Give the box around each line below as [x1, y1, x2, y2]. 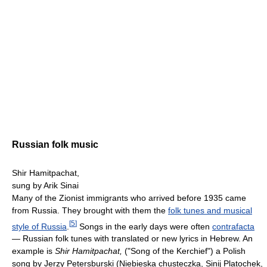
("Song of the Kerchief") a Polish [122, 246, 246, 256]
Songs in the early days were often [77, 221, 212, 231]
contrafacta [212, 221, 254, 231]
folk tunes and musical [168, 205, 252, 215]
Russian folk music [12, 139, 98, 150]
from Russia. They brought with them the [12, 205, 168, 215]
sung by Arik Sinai [12, 180, 79, 190]
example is [12, 246, 55, 256]
